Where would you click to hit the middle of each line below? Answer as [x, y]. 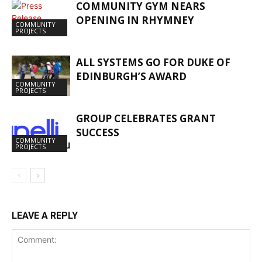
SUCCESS [98, 132]
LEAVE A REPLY [45, 215]
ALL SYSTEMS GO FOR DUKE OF [153, 62]
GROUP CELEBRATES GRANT [146, 118]
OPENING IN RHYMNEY [135, 20]
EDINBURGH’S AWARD [131, 76]
